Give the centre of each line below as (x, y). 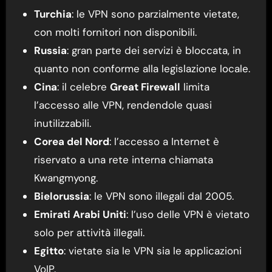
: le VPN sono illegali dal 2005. (161, 196)
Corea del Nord (71, 141)
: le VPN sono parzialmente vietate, (155, 14)
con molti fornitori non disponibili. (115, 32)
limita (195, 87)
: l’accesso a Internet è (164, 141)
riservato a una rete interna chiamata (123, 159)
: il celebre (83, 87)
